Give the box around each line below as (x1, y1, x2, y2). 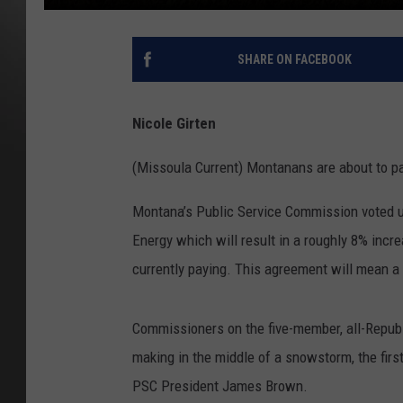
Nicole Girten (132, 113, 216, 132)
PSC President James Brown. (132, 376, 308, 395)
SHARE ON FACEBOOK (237, 51, 352, 67)
